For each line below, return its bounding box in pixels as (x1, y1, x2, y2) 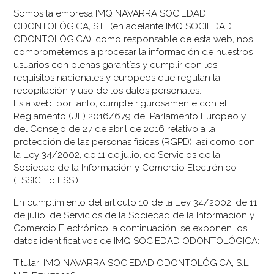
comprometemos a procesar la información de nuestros (13, 46, 253, 57)
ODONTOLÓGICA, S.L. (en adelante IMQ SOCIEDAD (13, 20, 232, 32)
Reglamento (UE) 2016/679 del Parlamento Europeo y (13, 110, 246, 122)
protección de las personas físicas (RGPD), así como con (13, 136, 256, 147)
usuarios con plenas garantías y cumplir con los (13, 59, 218, 70)
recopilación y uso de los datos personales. (13, 84, 202, 96)
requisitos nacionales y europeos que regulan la (13, 72, 221, 83)
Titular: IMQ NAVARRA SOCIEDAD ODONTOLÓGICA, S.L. (13, 257, 251, 268)
